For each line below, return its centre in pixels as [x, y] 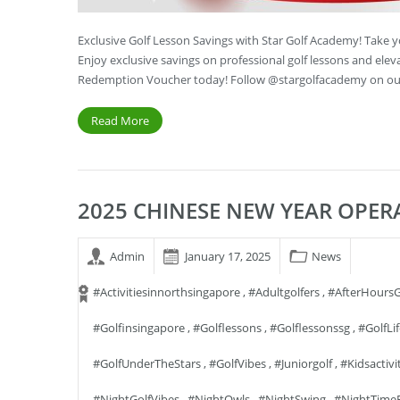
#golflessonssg [310, 328]
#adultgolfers [284, 292]
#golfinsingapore [139, 328]
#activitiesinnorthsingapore [167, 292]
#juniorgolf [303, 363]
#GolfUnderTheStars [147, 363]
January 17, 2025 [228, 256]
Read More [120, 121]
